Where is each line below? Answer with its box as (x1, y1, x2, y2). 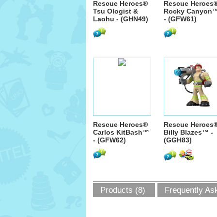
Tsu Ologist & (93, 7, 138, 15)
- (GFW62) (93, 136, 126, 144)
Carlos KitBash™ (93, 128, 149, 136)
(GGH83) (164, 136, 192, 144)
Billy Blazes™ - (164, 128, 213, 136)
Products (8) (100, 186, 145, 195)
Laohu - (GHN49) (93, 15, 148, 23)
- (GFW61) (164, 15, 197, 23)
